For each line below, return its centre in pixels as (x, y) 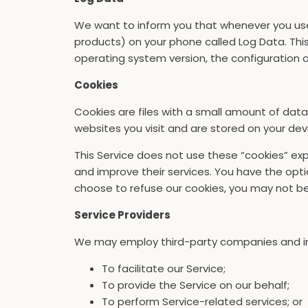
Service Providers (122, 215)
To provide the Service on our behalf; (196, 285)
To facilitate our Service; (164, 268)
